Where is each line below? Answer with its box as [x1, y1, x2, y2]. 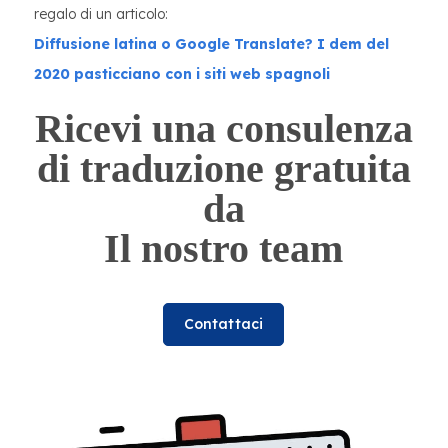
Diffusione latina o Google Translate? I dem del [34, 35, 389, 54]
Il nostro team [104, 226, 343, 272]
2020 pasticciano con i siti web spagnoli [34, 65, 330, 84]
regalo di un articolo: [34, 5, 168, 24]
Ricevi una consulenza [34, 106, 413, 152]
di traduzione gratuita [36, 146, 411, 192]
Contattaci [183, 315, 264, 334]
